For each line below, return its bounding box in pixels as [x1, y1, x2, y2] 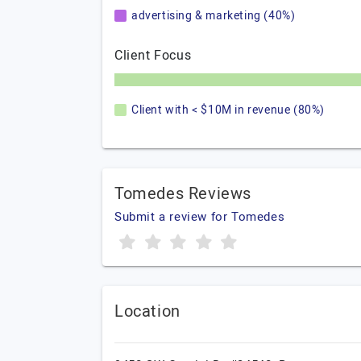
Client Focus [114, 46, 192, 65]
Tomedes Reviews [114, 182, 251, 205]
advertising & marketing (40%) [131, 7, 296, 24]
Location [114, 300, 180, 323]
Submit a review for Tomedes [114, 208, 285, 226]
